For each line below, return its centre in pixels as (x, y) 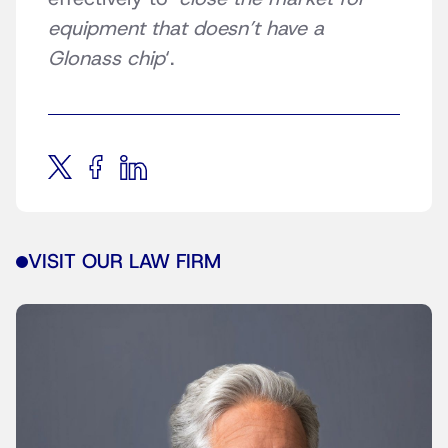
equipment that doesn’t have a (186, 28)
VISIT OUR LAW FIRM (124, 262)
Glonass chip (106, 58)
